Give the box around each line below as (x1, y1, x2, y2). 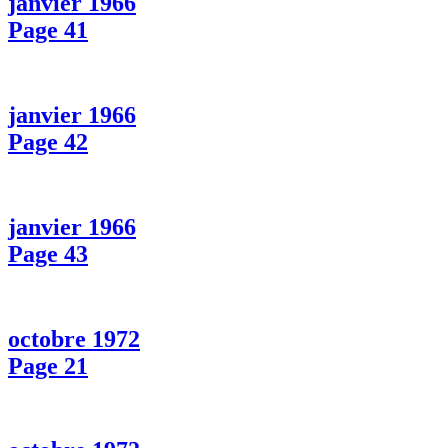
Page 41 (8, 17, 88, 44)
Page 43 (8, 240, 88, 267)
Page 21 (8, 352, 88, 379)
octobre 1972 (8, 325, 140, 352)
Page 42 (8, 128, 88, 155)
